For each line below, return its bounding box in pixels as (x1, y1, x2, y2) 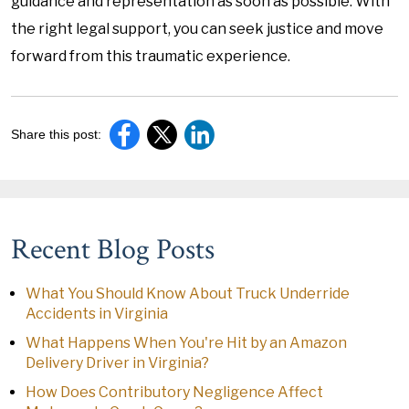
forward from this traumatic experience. (11, 47, 290, 65)
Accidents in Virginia (26, 305, 168, 322)
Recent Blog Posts (11, 231, 215, 268)
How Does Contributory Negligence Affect (26, 383, 323, 401)
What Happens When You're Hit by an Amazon (26, 334, 347, 351)
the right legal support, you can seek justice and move (11, 20, 383, 37)
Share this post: (11, 127, 101, 142)
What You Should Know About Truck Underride (26, 285, 350, 302)
